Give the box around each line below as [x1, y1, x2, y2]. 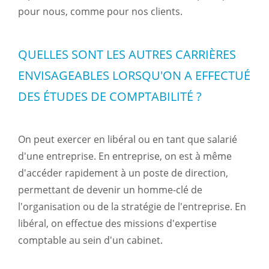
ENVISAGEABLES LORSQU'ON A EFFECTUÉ [18, 67, 250, 83]
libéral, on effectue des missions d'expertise [18, 217, 217, 230]
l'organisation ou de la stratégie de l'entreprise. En [18, 200, 246, 213]
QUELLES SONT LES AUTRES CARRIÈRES [18, 46, 236, 62]
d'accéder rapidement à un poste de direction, [18, 166, 228, 180]
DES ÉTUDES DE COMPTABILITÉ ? [18, 88, 202, 104]
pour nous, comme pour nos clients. [18, 5, 183, 18]
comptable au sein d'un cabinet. [18, 234, 163, 247]
